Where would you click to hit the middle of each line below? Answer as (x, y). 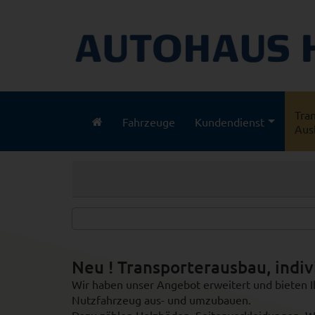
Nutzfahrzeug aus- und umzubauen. (163, 300)
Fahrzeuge (149, 121)
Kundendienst (230, 121)
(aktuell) (112, 127)
